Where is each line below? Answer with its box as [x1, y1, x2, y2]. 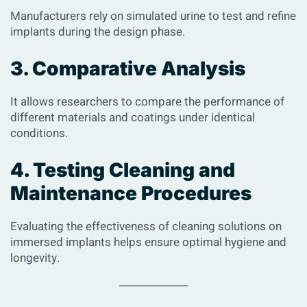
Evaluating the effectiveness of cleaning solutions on [10, 217, 282, 235]
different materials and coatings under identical [10, 108, 255, 126]
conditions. [10, 124, 68, 142]
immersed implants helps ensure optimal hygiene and [10, 233, 286, 251]
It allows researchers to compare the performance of [10, 93, 284, 110]
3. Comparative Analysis [10, 56, 245, 80]
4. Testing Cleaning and [10, 158, 235, 182]
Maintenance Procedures [10, 181, 251, 205]
